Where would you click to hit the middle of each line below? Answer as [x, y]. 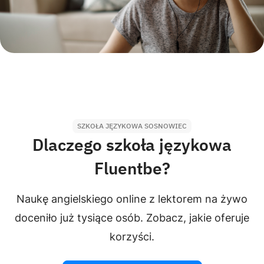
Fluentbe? [132, 168]
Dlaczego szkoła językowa [132, 145]
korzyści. [132, 237]
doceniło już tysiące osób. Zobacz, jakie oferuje [132, 218]
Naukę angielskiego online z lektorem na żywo [132, 199]
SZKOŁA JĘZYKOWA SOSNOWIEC [132, 126]
